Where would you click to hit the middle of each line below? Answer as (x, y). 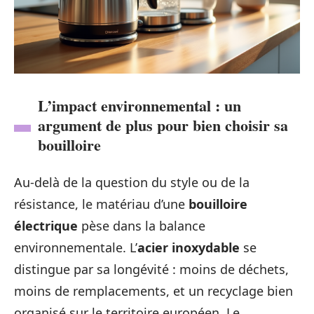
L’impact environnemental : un (139, 105)
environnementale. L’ (76, 247)
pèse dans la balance (142, 226)
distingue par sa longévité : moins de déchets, (151, 269)
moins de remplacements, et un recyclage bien (153, 291)
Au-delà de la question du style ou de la (132, 182)
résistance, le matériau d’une (101, 204)
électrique (46, 226)
